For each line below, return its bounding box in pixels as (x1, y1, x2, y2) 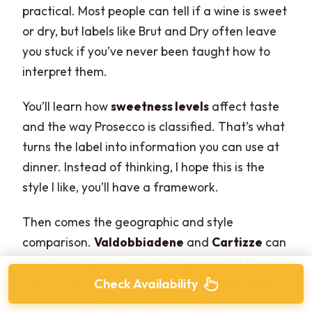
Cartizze (212, 234, 263, 251)
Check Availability (93, 276, 198, 292)
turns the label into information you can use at (22, 139, 280, 155)
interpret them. (22, 63, 108, 80)
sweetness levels (111, 98, 210, 115)
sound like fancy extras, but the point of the (22, 254, 265, 271)
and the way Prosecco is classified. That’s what (22, 118, 286, 135)
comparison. (22, 234, 95, 251)
